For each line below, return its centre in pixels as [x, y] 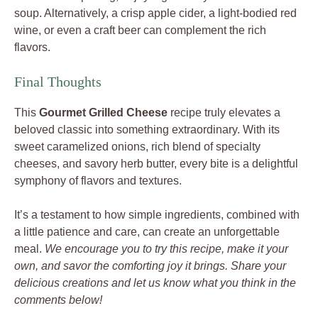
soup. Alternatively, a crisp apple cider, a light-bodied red [155, 13]
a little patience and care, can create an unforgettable [147, 232]
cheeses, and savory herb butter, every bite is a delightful [156, 164]
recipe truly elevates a [224, 113]
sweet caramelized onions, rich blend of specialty [137, 147]
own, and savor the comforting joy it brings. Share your [150, 266]
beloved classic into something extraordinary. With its [147, 130]
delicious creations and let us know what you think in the [155, 283]
